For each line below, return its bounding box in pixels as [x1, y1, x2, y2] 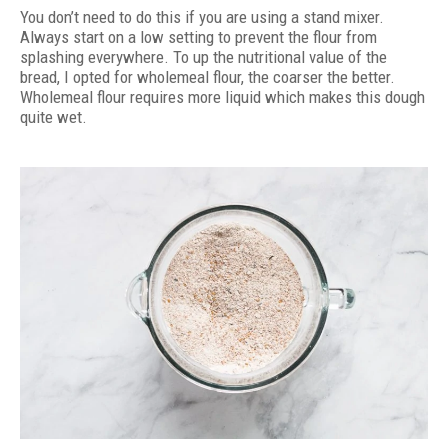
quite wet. [20, 106, 87, 127]
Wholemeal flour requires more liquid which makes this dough [20, 86, 425, 107]
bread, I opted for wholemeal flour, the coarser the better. [20, 66, 395, 87]
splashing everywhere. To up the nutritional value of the [20, 46, 387, 67]
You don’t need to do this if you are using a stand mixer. [20, 6, 384, 27]
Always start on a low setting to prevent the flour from [20, 26, 377, 47]
